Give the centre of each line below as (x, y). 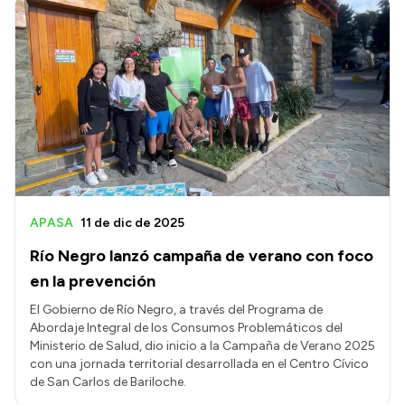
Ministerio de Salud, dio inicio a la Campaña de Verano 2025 (202, 346)
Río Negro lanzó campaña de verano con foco (202, 256)
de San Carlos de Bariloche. (108, 382)
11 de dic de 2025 (132, 223)
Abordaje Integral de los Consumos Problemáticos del (186, 328)
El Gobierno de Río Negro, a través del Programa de (176, 310)
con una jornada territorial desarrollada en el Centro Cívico (199, 364)
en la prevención (93, 282)
